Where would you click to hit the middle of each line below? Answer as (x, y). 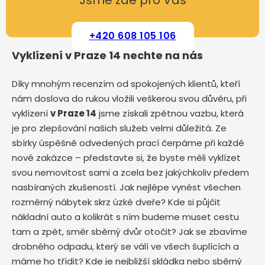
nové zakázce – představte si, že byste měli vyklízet (126, 158)
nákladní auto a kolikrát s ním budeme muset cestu (125, 217)
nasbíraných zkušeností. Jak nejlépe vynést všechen (126, 187)
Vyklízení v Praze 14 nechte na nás (107, 55)
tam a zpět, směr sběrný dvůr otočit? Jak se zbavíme (130, 232)
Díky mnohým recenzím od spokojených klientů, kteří (126, 84)
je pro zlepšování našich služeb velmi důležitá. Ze (119, 128)
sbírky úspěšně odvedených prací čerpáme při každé (128, 143)
